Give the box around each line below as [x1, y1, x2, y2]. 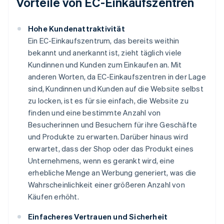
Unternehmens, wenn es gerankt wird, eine [28, 155, 174, 166]
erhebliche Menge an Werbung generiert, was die [28, 167, 196, 178]
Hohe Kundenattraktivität [28, 23, 125, 34]
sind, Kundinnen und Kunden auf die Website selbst [28, 83, 203, 94]
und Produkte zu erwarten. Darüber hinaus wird [28, 131, 188, 142]
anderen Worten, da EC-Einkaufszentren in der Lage [28, 71, 206, 82]
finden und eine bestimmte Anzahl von [28, 107, 161, 118]
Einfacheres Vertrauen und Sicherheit [28, 211, 168, 222]
